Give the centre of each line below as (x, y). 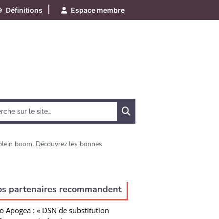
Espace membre (98, 10)
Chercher (155, 110)
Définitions (24, 10)
